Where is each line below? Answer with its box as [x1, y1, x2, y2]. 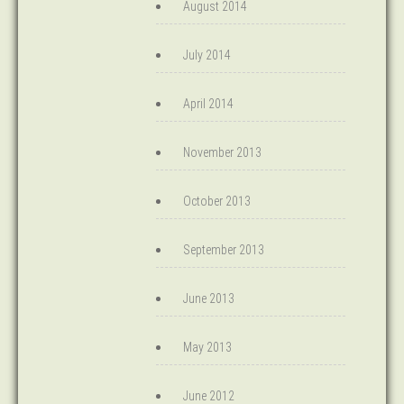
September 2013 [183, 243, 264, 257]
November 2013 [183, 145, 262, 160]
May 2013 [183, 340, 232, 354]
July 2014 [183, 48, 231, 62]
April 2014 [183, 96, 234, 111]
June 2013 [183, 291, 234, 306]
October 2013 [183, 194, 251, 208]
